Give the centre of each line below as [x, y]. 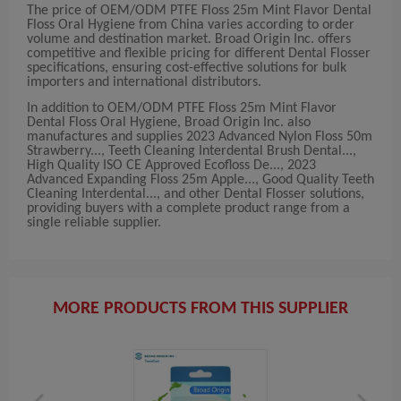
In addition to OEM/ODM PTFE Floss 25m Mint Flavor [182, 109]
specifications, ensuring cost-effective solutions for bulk [187, 68]
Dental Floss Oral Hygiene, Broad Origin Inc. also [169, 123]
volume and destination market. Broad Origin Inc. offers [189, 40]
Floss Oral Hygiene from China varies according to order [191, 26]
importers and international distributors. [144, 83]
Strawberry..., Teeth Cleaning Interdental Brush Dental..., [192, 152]
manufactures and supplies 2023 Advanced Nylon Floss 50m [200, 137]
